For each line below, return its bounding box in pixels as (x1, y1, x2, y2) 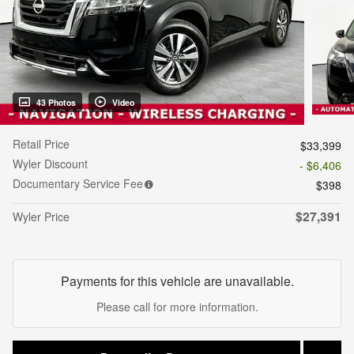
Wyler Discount (13, 156, 88, 172)
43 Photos (36, 96, 76, 109)
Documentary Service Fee (13, 175, 143, 192)
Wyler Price (13, 209, 70, 225)
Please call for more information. (96, 299, 258, 315)
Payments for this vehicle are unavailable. (60, 272, 294, 291)
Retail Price (13, 136, 70, 153)
